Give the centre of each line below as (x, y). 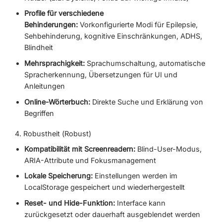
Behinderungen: (51, 25)
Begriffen (39, 113)
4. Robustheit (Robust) (53, 134)
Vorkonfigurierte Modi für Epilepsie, (138, 25)
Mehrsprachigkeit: (54, 63)
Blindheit (38, 48)
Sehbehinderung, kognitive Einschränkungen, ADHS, (113, 36)
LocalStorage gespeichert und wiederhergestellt (104, 187)
